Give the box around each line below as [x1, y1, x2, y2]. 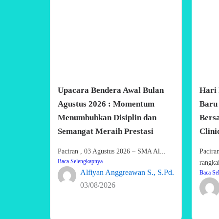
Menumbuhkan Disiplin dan [58, 112, 156, 122]
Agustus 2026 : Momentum [58, 99, 154, 109]
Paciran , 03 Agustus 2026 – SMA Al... [58, 147, 166, 155]
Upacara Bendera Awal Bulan [58, 85, 164, 95]
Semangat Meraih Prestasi [58, 126, 153, 136]
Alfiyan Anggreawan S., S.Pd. [80, 168, 174, 176]
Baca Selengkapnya [58, 157, 103, 165]
